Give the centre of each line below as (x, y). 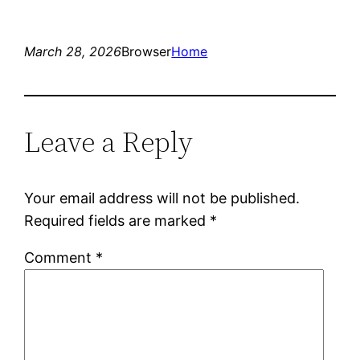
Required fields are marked (117, 220)
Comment (60, 257)
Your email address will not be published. (162, 198)
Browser (147, 51)
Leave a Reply (109, 141)
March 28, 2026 (73, 51)
